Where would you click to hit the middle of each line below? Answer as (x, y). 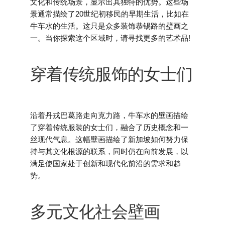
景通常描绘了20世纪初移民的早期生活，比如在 (109, 14)
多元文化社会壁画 (95, 212)
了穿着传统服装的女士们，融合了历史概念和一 (109, 128)
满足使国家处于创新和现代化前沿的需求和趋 (105, 164)
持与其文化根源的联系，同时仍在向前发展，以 (109, 152)
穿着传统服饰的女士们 (111, 74)
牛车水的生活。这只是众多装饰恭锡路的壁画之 (109, 26)
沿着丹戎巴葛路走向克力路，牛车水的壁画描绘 (109, 116)
